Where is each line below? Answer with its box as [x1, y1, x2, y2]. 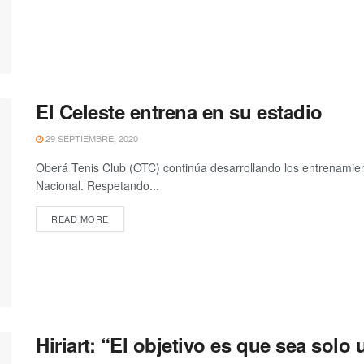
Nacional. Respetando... [36, 176, 159, 193]
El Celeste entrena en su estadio [36, 97, 323, 125]
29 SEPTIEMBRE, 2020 [43, 131, 138, 145]
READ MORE [51, 211, 109, 225]
